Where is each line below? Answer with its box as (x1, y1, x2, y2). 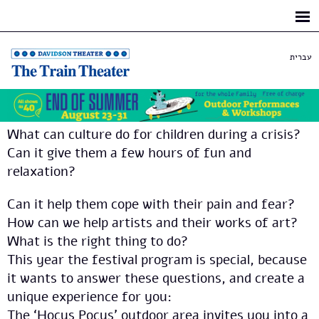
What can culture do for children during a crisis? (7, 125, 300, 145)
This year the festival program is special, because (7, 251, 307, 270)
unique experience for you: (7, 288, 172, 307)
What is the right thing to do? (7, 232, 188, 251)
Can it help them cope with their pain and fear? (7, 195, 295, 214)
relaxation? (7, 162, 75, 182)
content (107, 32, 148, 48)
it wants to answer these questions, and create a (7, 269, 305, 288)
